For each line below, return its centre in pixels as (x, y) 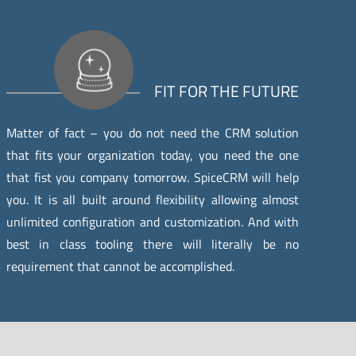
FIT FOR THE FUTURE (227, 91)
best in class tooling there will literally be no (153, 244)
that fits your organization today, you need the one (153, 155)
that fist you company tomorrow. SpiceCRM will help (153, 177)
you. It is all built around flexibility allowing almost (153, 199)
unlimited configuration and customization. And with (153, 221)
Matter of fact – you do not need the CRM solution (153, 132)
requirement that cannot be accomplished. (120, 266)
